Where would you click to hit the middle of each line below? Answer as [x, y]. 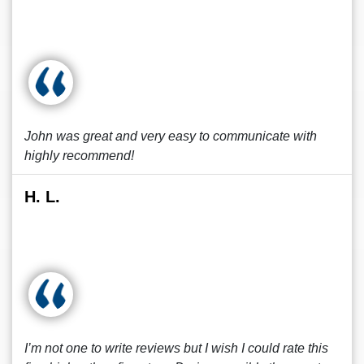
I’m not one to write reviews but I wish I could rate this [176, 348]
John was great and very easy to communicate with [171, 136]
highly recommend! [79, 156]
